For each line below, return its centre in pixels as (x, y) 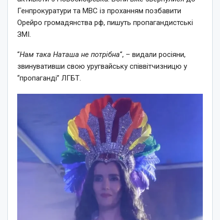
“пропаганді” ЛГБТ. (49, 78)
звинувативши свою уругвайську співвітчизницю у (102, 66)
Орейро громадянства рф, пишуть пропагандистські (105, 22)
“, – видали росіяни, (153, 54)
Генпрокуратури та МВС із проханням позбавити (99, 11)
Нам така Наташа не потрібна (70, 54)
